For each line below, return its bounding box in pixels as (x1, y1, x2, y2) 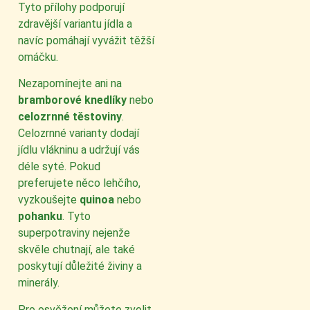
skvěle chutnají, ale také (18, 243, 135, 257)
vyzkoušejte (18, 193, 80, 207)
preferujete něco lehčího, (18, 176, 140, 190)
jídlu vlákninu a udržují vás (18, 143, 140, 157)
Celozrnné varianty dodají (18, 127, 139, 140)
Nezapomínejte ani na (18, 77, 122, 91)
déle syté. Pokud (18, 160, 100, 174)
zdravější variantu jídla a (18, 17, 132, 30)
